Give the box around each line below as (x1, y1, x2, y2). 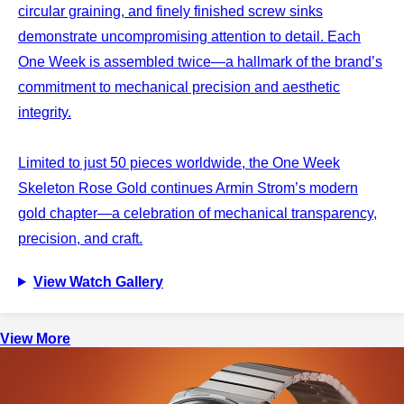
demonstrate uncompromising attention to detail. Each (18, 28, 361, 44)
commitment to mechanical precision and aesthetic (18, 78, 340, 95)
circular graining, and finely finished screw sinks (18, 3, 323, 19)
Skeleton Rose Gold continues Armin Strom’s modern (18, 179, 358, 196)
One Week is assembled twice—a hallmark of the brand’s (18, 53, 382, 69)
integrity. (18, 104, 71, 120)
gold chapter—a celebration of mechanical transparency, (18, 205, 377, 221)
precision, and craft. (18, 230, 142, 246)
